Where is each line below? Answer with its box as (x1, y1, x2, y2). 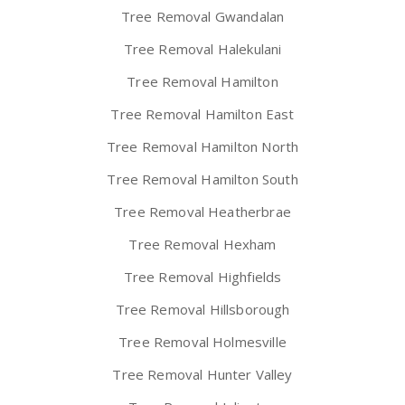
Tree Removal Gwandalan (120, 7, 285, 26)
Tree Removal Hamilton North (106, 137, 299, 156)
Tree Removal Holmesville (118, 333, 287, 352)
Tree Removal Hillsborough (115, 300, 290, 319)
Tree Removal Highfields (123, 268, 282, 287)
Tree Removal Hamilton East (110, 105, 295, 124)
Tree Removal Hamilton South (107, 170, 298, 189)
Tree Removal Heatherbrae (114, 202, 291, 221)
